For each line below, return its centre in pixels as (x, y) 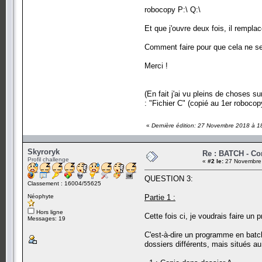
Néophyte (41, 196)
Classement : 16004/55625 (64, 183)
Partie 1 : (160, 197)
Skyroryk (44, 151)
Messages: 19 (46, 218)
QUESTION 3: (169, 178)
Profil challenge (48, 159)
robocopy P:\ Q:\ (173, 9)
